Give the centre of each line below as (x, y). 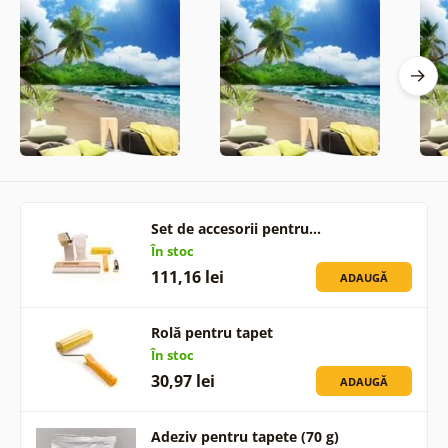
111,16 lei (187, 277)
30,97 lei (182, 381)
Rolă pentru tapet (211, 333)
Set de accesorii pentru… (235, 229)
